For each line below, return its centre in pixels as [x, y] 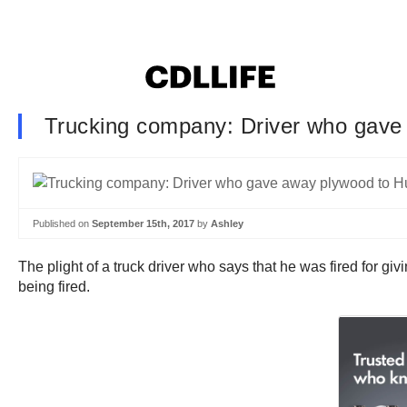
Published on [62, 223]
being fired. [54, 287]
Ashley [227, 223]
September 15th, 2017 [143, 223]
